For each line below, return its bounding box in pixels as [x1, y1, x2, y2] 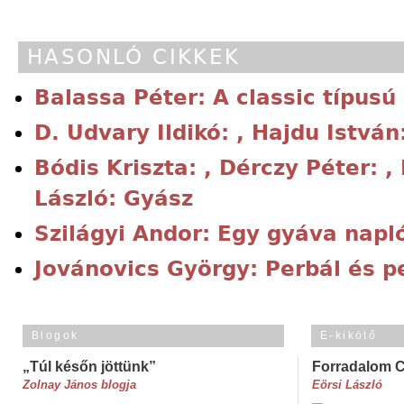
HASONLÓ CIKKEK [27, 44, 241, 69]
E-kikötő [320, 329, 378, 342]
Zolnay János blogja [23, 378, 136, 391]
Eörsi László [312, 378, 382, 391]
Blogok [32, 329, 79, 342]
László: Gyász [34, 186, 193, 211]
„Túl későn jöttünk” [23, 359, 156, 374]
